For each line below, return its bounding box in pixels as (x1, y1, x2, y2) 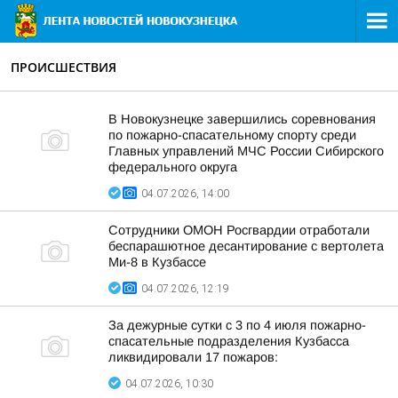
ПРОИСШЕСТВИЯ (11, 59, 116, 76)
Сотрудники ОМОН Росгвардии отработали (108, 223, 370, 237)
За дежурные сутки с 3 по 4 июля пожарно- (108, 318, 366, 332)
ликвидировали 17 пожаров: (108, 350, 278, 364)
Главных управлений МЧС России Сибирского (108, 144, 384, 158)
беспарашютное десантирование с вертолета (108, 239, 384, 253)
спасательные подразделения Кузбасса (108, 334, 349, 348)
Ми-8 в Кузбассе (108, 255, 206, 269)
